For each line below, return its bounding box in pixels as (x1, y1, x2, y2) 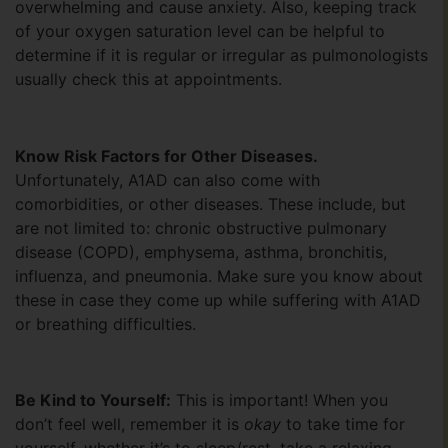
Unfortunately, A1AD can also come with (15, 169, 320, 190)
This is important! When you (171, 390, 388, 411)
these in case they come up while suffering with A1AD (15, 289, 421, 310)
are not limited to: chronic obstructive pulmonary (15, 217, 387, 238)
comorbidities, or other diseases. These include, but (15, 193, 406, 214)
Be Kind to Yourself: (15, 390, 171, 411)
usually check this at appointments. (15, 68, 282, 89)
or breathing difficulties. (15, 313, 196, 334)
